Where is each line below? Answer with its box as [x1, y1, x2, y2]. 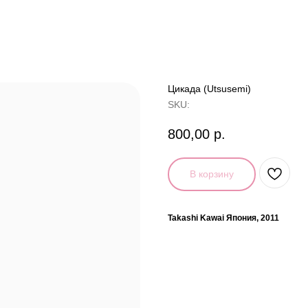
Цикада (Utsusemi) [168, 83, 251, 94]
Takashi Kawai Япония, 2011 [168, 212, 279, 223]
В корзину [190, 168, 234, 179]
